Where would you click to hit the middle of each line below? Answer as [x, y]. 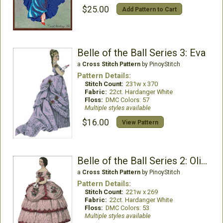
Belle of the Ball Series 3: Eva [141, 53]
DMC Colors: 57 [127, 100]
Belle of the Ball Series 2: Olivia [204, 161]
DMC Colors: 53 [127, 208]
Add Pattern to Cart [149, 10]
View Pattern [140, 123]
